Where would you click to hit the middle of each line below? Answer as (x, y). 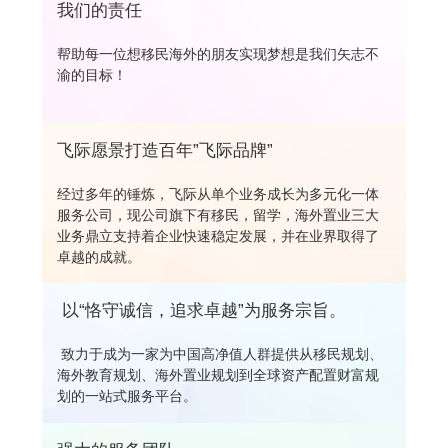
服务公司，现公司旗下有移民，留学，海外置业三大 (217, 214)
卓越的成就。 (98, 256)
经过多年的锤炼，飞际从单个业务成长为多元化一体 (217, 193)
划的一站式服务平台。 (126, 395)
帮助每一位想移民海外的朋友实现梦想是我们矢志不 (217, 53)
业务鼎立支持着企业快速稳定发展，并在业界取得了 (217, 235)
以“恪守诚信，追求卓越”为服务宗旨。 (201, 310)
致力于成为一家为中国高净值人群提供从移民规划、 (219, 353)
